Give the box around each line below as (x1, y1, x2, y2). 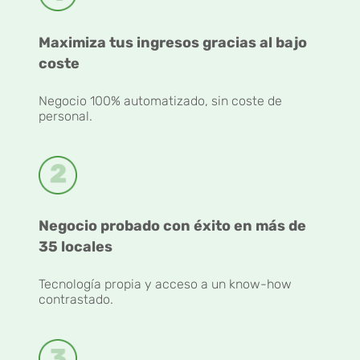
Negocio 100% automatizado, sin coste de (39, 93, 282, 109)
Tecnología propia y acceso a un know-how (39, 276, 292, 292)
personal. (39, 108, 92, 125)
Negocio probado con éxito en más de (39, 217, 306, 235)
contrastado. (39, 292, 113, 308)
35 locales (39, 238, 112, 256)
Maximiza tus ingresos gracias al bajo (39, 34, 307, 52)
